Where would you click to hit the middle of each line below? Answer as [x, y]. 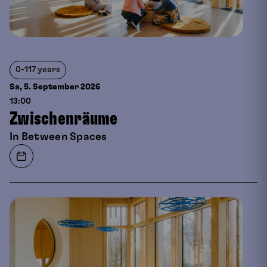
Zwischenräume [64, 119]
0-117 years [38, 69]
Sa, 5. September [45, 87]
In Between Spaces [58, 137]
